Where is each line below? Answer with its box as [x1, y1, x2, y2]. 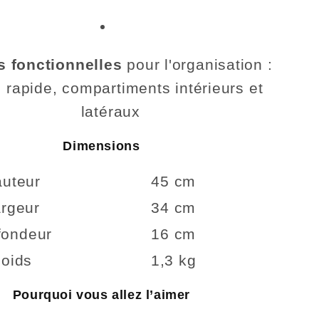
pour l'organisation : [122, 56, 273, 73]
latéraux [80, 103, 140, 120]
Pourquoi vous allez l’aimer [12, 287, 190, 302]
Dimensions [63, 138, 140, 153]
